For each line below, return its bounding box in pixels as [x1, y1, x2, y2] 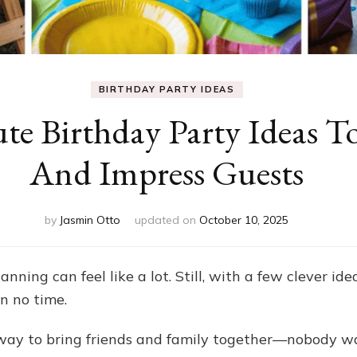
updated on [135, 212, 199, 227]
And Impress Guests [29, 149, 304, 195]
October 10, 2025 [199, 212, 288, 227]
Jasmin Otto [60, 212, 120, 227]
